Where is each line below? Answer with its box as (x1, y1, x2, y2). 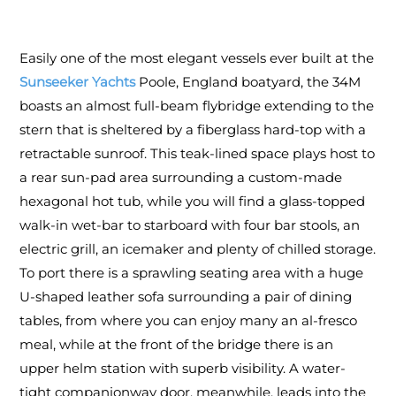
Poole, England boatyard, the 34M (135, 73, 362, 91)
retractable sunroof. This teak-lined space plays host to (19, 145, 376, 163)
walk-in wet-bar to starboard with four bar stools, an (19, 217, 361, 234)
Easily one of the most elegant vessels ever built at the (19, 49, 375, 67)
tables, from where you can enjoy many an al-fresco (19, 312, 358, 330)
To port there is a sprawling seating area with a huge (19, 264, 364, 282)
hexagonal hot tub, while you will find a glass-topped (19, 193, 366, 210)
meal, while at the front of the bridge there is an (19, 336, 334, 354)
